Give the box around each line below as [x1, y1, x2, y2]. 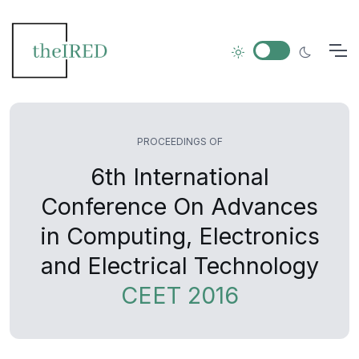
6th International [90, 163, 269, 191]
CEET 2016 [120, 281, 239, 309]
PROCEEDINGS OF [136, 135, 223, 147]
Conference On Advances [41, 192, 318, 220]
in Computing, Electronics [39, 222, 320, 250]
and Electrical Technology [40, 252, 319, 280]
